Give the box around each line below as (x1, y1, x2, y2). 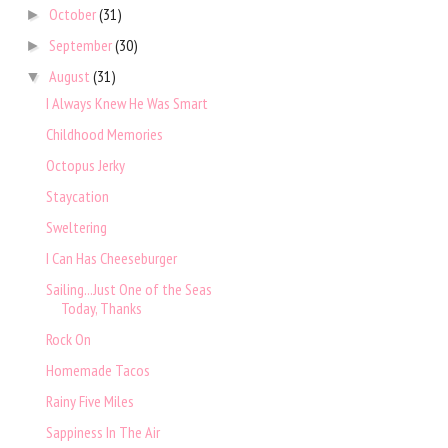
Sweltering (45, 217, 107, 238)
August (49, 66, 94, 87)
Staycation (45, 186, 109, 207)
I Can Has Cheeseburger (45, 248, 177, 269)
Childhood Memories (45, 124, 163, 145)
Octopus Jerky (45, 155, 125, 176)
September (49, 35, 116, 56)
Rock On (45, 329, 91, 350)
